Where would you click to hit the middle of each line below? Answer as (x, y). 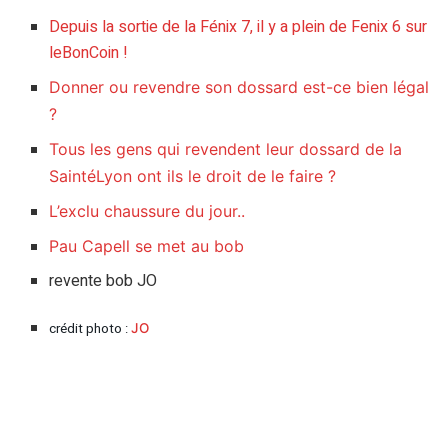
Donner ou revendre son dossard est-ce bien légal (239, 86)
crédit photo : (90, 329)
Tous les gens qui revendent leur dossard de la (226, 148)
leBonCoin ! (89, 52)
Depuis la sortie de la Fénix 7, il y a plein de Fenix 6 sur (238, 26)
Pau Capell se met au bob (147, 245)
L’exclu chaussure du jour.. (147, 210)
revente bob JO (103, 280)
